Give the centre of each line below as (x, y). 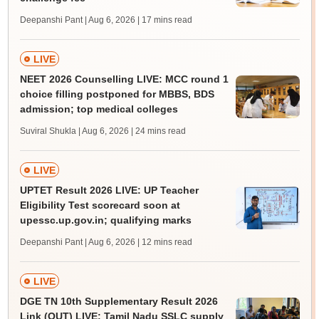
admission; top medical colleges (99, 109)
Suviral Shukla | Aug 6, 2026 (74, 131)
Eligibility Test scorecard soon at (100, 205)
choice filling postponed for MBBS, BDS (117, 94)
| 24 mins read (158, 131)
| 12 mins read (164, 242)
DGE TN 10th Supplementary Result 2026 (119, 301)
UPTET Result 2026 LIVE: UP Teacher (109, 190)
